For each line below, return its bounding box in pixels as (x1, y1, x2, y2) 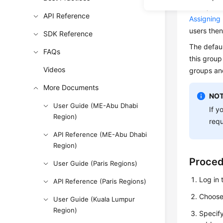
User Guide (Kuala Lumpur (53, 195, 135, 203)
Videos (43, 65, 66, 74)
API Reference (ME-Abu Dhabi (53, 130, 147, 138)
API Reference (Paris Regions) (53, 177, 147, 185)
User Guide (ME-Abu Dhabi (53, 102, 138, 110)
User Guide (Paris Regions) (53, 159, 138, 167)
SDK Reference (43, 29, 93, 38)
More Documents (43, 83, 99, 92)
